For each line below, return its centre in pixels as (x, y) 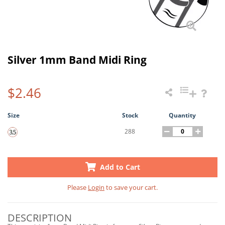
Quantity (183, 115)
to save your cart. (131, 187)
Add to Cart (119, 167)
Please (78, 187)
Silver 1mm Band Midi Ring (77, 60)
